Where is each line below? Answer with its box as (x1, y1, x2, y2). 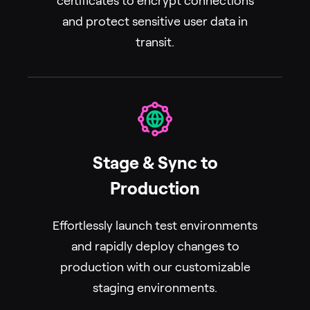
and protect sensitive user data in (62, 15, 248, 29)
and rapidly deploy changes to (71, 239, 239, 254)
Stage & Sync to (92, 154, 218, 173)
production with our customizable (60, 260, 250, 275)
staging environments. (93, 281, 217, 295)
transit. (136, 35, 174, 50)
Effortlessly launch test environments (53, 219, 257, 233)
